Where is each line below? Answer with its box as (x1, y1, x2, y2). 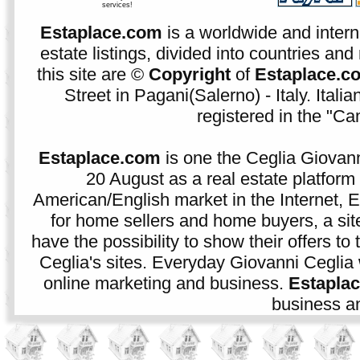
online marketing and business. (43, 273, 289, 293)
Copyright (149, 64, 231, 84)
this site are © (37, 64, 149, 84)
